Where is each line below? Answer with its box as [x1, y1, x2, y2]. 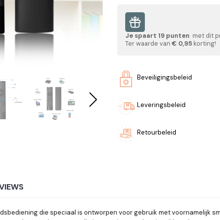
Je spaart [125, 31, 158, 40]
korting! [192, 39, 216, 48]
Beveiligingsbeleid [137, 73, 192, 82]
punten [165, 31, 191, 40]
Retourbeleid [137, 128, 176, 137]
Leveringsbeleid [137, 100, 186, 109]
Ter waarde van [125, 39, 172, 48]
